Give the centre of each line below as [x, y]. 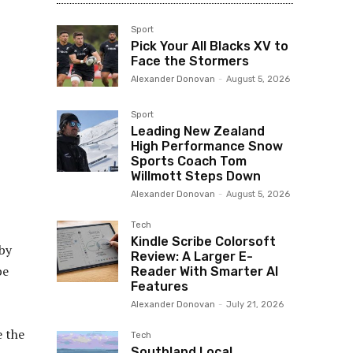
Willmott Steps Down [196, 176]
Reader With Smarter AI [204, 271]
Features [160, 286]
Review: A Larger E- [192, 256]
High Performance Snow [207, 146]
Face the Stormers [190, 61]
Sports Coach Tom [189, 161]
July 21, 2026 [255, 304]
